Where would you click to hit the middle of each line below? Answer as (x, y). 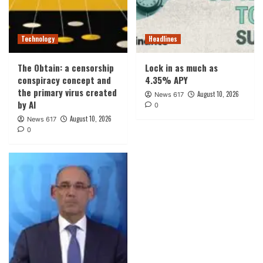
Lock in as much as (181, 67)
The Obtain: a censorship (66, 67)
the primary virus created (67, 92)
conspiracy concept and (64, 80)
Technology (38, 38)
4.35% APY (166, 80)
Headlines (163, 38)
